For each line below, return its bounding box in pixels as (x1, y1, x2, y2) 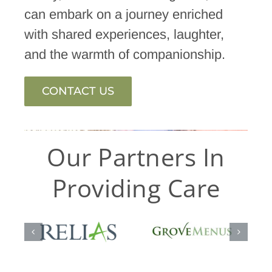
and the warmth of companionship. (24, 46, 225, 62)
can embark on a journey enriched (24, 6, 223, 22)
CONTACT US (41, 84, 114, 98)
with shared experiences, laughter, (24, 26, 224, 42)
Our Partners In (47, 141, 225, 174)
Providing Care (52, 172, 220, 205)
